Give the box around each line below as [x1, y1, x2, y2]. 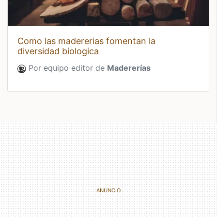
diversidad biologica [17, 46, 99, 57]
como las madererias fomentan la [17, 36, 24, 46]
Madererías [107, 63, 151, 73]
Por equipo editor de [26, 63, 107, 73]
